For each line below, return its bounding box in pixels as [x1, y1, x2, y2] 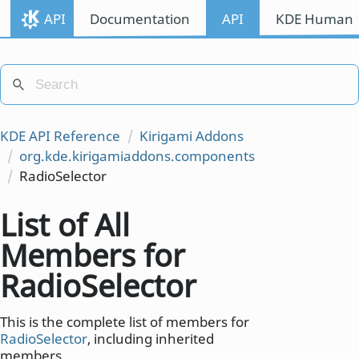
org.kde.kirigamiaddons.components [19, 146, 255, 165]
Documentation [89, 10, 190, 28]
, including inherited [87, 329, 214, 348]
